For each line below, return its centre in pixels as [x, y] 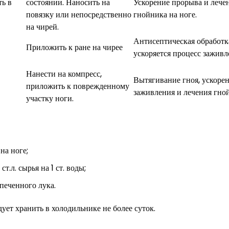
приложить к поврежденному [78, 86]
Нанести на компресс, [64, 74]
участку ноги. [50, 98]
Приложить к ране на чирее [74, 47]
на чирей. [42, 27]
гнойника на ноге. [165, 14]
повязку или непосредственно [79, 14]
